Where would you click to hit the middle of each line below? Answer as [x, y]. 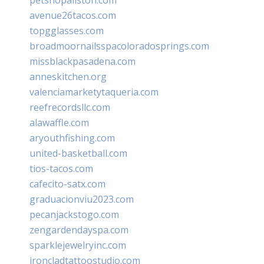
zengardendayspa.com [79, 230]
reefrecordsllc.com [70, 107]
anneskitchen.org [68, 76]
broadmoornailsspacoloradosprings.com [119, 46]
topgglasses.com [67, 30]
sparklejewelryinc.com [78, 245]
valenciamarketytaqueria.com [94, 92]
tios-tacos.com [61, 168]
